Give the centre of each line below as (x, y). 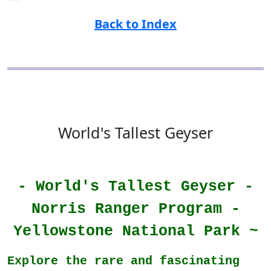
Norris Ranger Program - (135, 209)
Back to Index (135, 24)
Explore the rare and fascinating (123, 261)
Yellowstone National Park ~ (135, 232)
